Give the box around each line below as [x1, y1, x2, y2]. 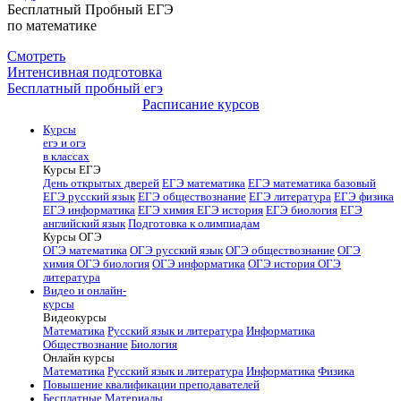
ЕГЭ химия [138, 204, 197, 218]
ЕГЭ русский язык [43, 191, 135, 204]
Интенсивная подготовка [7, 64, 162, 80]
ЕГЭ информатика [43, 204, 135, 218]
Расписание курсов [141, 96, 260, 112]
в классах [43, 150, 90, 164]
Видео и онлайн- [43, 285, 126, 298]
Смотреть [7, 47, 65, 64]
